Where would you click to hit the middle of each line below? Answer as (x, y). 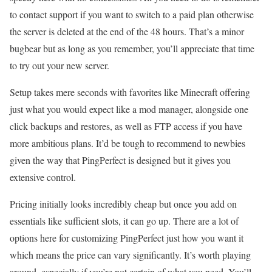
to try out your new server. (59, 65)
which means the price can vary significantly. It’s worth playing (130, 255)
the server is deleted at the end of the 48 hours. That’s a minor (127, 31)
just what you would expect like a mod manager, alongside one (129, 109)
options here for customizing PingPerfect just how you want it (127, 238)
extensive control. (43, 177)
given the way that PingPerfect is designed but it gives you (120, 160)
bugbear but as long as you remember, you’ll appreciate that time (132, 48)
